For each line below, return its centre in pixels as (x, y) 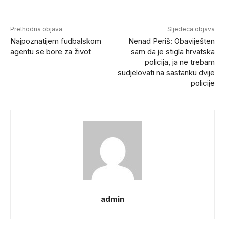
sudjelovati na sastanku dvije (166, 73)
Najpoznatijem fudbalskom (56, 41)
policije (203, 83)
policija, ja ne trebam (180, 62)
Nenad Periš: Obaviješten (171, 41)
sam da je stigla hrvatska (173, 52)
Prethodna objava (36, 29)
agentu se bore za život (50, 52)
